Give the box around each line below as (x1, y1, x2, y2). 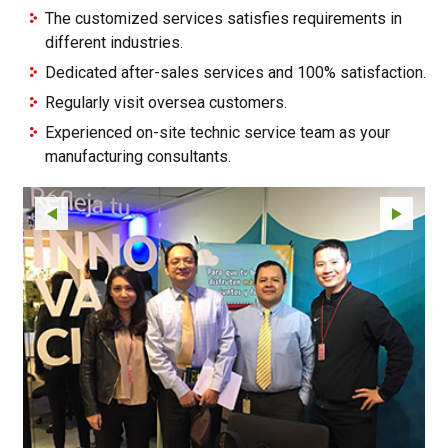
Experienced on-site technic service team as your (45, 123, 390, 143)
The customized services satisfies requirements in (45, 9, 402, 29)
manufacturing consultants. (45, 147, 231, 167)
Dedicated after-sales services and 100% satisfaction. (45, 63, 426, 83)
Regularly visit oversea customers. (45, 93, 287, 113)
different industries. (45, 33, 183, 53)
